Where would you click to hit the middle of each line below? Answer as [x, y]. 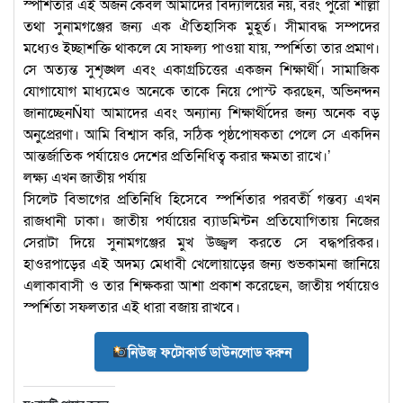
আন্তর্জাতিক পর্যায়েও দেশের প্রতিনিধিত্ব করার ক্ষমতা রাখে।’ [177, 156]
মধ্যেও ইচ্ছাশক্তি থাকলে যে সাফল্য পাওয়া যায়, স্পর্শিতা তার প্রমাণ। [201, 48]
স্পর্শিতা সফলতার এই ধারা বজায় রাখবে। [132, 307]
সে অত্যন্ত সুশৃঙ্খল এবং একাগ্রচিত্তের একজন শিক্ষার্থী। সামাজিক [201, 69]
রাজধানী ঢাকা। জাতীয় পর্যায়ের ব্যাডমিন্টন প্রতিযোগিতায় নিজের [201, 220]
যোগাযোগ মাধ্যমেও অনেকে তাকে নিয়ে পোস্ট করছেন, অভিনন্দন [201, 91]
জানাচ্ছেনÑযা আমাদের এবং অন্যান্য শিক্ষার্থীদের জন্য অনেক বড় [201, 112]
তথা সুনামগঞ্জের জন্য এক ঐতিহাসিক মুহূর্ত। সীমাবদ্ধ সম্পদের [201, 26]
